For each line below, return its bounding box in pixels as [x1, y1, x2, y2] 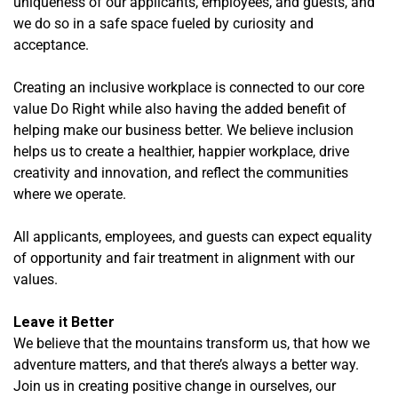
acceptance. [13, 36, 92, 53]
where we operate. [13, 185, 133, 203]
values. [13, 270, 58, 288]
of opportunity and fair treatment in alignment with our [13, 249, 354, 267]
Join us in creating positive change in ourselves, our [13, 377, 336, 394]
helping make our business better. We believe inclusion [13, 121, 354, 139]
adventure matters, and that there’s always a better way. [13, 355, 362, 373]
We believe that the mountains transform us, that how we [13, 334, 370, 352]
